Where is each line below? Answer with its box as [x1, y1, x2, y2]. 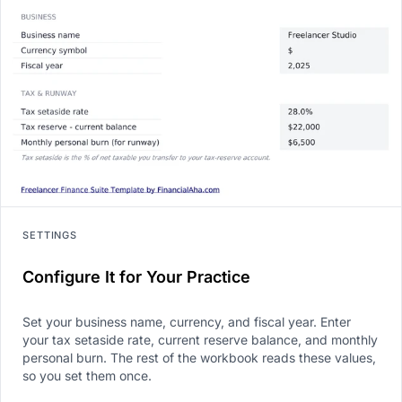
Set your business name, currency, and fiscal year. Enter [22, 314, 351, 330]
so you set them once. [22, 368, 152, 384]
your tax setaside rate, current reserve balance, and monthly [22, 332, 378, 348]
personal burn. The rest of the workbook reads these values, [22, 350, 376, 366]
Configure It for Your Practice [22, 267, 250, 287]
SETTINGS [22, 229, 78, 242]
